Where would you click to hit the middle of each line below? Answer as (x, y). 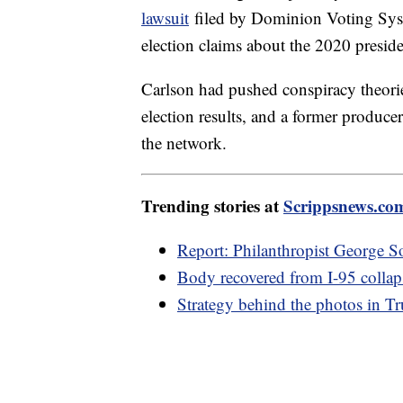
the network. (184, 143)
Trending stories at (212, 206)
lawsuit (165, 18)
